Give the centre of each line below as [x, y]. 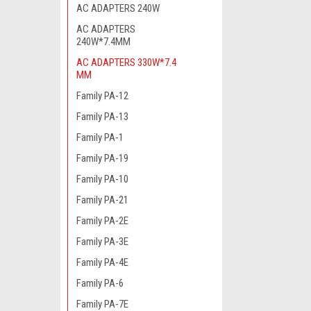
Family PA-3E [102, 242]
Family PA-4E [102, 262]
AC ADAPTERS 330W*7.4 [126, 62]
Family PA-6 [100, 283]
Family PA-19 [102, 158]
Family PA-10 [102, 179]
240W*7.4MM [103, 42]
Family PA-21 [102, 200]
